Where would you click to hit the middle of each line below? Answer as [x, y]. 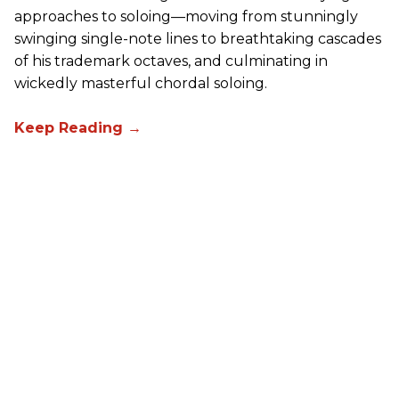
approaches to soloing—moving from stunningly [186, 17]
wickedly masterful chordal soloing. [141, 84]
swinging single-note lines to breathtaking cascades [198, 39]
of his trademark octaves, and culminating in [171, 61]
